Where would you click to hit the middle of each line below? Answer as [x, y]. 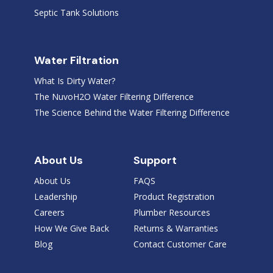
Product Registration [174, 196]
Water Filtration [76, 60]
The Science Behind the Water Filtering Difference [132, 112]
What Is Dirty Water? [74, 80]
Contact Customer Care [180, 244]
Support [155, 160]
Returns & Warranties [175, 228]
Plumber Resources [172, 212]
